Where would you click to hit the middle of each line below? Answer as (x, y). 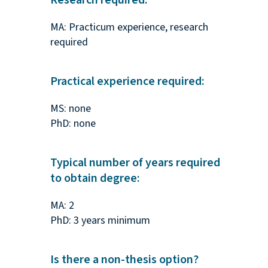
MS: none (70, 109)
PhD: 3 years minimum (100, 221)
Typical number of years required (135, 163)
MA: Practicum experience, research (129, 28)
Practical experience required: (127, 82)
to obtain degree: (95, 179)
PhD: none (73, 124)
